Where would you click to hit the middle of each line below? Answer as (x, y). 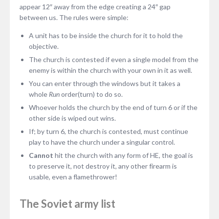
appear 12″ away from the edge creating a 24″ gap (95, 6)
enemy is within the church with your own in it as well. (110, 70)
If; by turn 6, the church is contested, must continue (108, 131)
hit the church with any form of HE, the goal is (123, 155)
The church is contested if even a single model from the (113, 59)
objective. (44, 46)
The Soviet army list (67, 203)
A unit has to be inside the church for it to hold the (106, 35)
